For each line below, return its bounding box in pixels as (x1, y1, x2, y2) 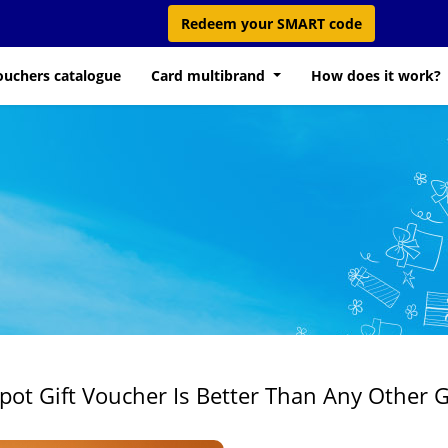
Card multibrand (151, 66, 270, 85)
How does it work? (311, 66, 442, 85)
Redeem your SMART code (181, 14, 362, 33)
